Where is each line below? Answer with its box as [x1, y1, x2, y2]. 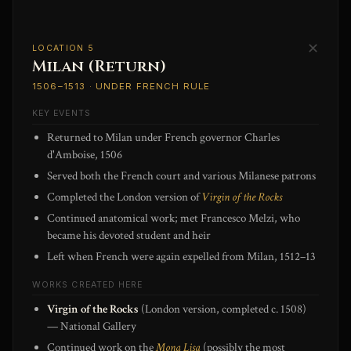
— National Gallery [47, 318, 137, 334]
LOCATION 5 [32, 43, 95, 54]
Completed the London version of [47, 190, 202, 205]
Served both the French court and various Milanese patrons [47, 168, 317, 184]
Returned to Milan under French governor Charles [47, 130, 280, 146]
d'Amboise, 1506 [47, 147, 123, 163]
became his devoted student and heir [47, 227, 212, 243]
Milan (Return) [32, 56, 166, 78]
